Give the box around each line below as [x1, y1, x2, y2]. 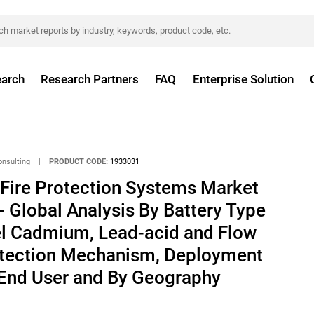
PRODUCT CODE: [49, 157, 109, 167]
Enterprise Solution [192, 72, 294, 86]
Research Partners [41, 72, 139, 86]
